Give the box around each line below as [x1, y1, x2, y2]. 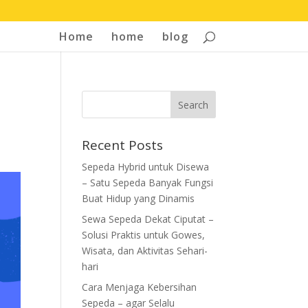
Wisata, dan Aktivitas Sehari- [82, 244, 208, 257]
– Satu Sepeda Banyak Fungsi [82, 176, 214, 189]
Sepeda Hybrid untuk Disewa [82, 160, 210, 173]
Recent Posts [82, 136, 164, 154]
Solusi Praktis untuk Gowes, [82, 228, 206, 241]
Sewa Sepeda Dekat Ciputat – [82, 212, 214, 225]
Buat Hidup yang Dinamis [82, 192, 195, 205]
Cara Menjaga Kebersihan [82, 280, 197, 294]
